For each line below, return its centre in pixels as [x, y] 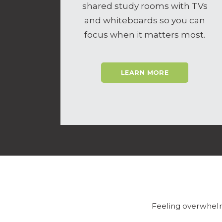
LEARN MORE [145, 73]
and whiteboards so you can [145, 20]
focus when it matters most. [145, 34]
